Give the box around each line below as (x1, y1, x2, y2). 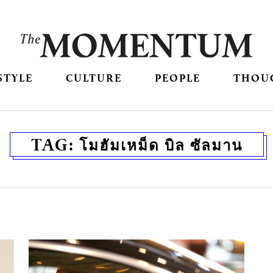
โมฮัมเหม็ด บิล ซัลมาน (79, 133, 243, 156)
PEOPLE (155, 71, 201, 85)
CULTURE (65, 71, 122, 85)
